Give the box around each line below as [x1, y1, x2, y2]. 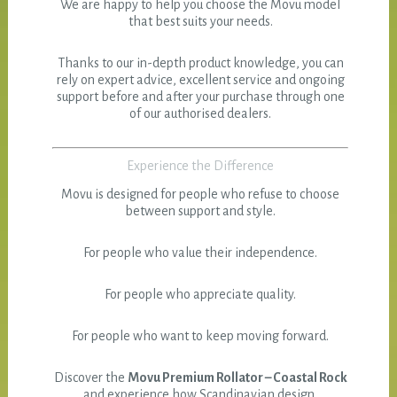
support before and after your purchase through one [56, 90, 345, 105]
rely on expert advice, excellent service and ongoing [56, 73, 345, 88]
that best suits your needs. [128, 14, 273, 29]
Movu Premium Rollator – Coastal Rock [127, 370, 347, 385]
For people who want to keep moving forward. [72, 329, 330, 344]
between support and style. [125, 204, 276, 219]
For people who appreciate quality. [105, 287, 297, 302]
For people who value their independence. [83, 245, 318, 261]
